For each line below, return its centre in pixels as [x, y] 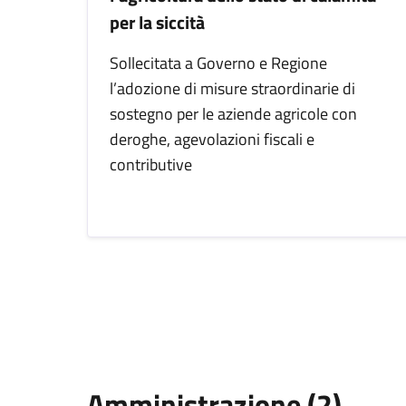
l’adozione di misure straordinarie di [232, 88]
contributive [151, 164]
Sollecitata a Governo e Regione [218, 63]
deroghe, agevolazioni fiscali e [212, 139]
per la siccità [157, 22]
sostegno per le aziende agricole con [233, 114]
